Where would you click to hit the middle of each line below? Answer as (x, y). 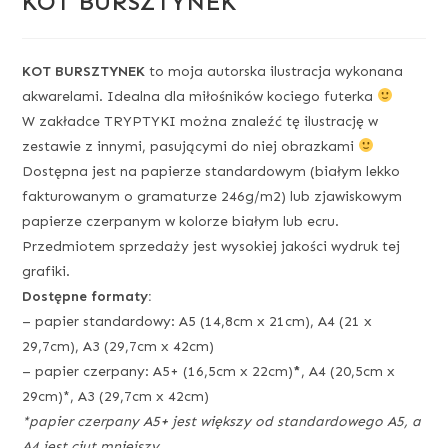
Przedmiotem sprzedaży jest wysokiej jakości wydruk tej (211, 246)
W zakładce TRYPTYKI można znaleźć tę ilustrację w (200, 121)
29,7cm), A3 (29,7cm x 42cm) (118, 346)
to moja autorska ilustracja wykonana (274, 71)
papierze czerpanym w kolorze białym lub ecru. (181, 221)
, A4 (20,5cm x (348, 371)
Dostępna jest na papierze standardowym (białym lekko (211, 171)
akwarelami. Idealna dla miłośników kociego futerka (200, 96)
